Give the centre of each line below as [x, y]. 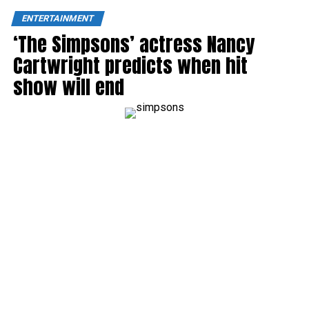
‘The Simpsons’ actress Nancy [133, 44]
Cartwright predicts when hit [130, 66]
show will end [68, 87]
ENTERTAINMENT [58, 19]
